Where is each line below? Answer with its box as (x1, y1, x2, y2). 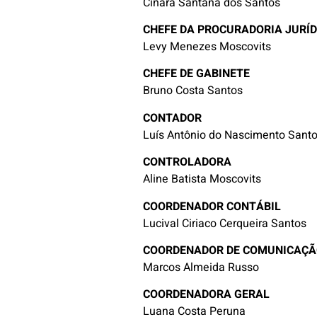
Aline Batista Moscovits (143, 171, 262, 188)
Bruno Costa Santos (143, 82, 243, 100)
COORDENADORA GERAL (143, 286, 270, 304)
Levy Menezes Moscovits (143, 38, 272, 56)
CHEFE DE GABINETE (143, 65, 250, 83)
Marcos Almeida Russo (143, 259, 260, 277)
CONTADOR (143, 109, 202, 127)
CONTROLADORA (143, 154, 232, 171)
